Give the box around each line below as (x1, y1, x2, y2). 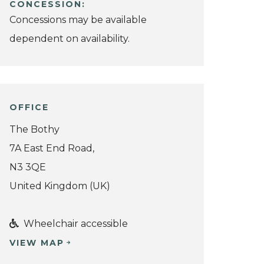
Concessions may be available (9, 14, 147, 26)
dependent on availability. (9, 33, 130, 45)
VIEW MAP (9, 237, 64, 248)
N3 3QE (9, 161, 46, 173)
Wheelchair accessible (19, 217, 128, 229)
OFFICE (9, 102, 49, 113)
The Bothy (9, 123, 60, 135)
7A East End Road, (9, 142, 94, 154)
